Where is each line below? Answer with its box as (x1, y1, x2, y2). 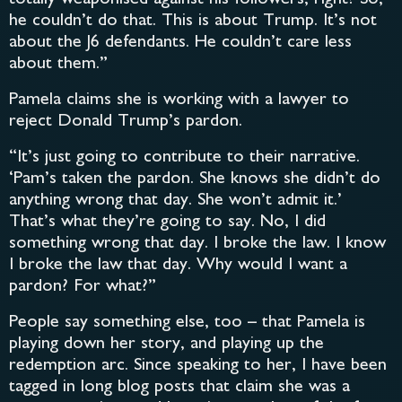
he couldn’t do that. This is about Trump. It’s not (9, 13, 377, 31)
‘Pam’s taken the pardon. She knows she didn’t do (9, 170, 380, 188)
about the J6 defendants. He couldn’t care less (9, 34, 352, 52)
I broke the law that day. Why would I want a (9, 257, 347, 275)
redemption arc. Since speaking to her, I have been (9, 357, 387, 375)
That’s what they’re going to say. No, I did (9, 214, 326, 232)
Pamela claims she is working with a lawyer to (9, 92, 349, 109)
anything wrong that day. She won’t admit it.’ (9, 192, 342, 210)
